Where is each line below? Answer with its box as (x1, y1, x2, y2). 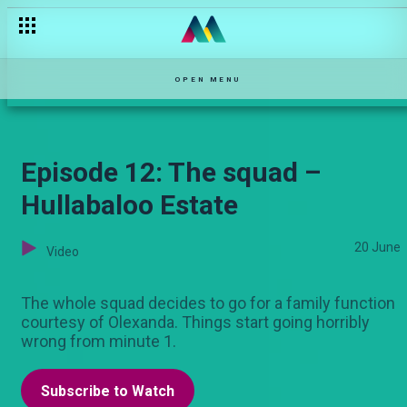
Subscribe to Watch (41, 382, 174, 400)
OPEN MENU (174, 74, 241, 84)
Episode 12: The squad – (21, 156, 321, 188)
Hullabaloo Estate (21, 189, 238, 221)
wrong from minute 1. (21, 332, 176, 351)
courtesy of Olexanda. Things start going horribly (21, 313, 370, 332)
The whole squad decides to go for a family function (21, 293, 395, 313)
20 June (354, 240, 401, 254)
